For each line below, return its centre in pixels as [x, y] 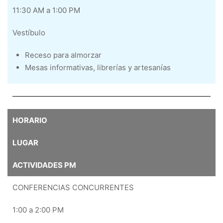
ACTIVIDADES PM [44, 165]
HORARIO [30, 120]
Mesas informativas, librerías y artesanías [98, 67]
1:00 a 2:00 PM [38, 210]
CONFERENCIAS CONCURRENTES [73, 187]
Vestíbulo [29, 33]
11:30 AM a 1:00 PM [46, 10]
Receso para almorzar [63, 55]
